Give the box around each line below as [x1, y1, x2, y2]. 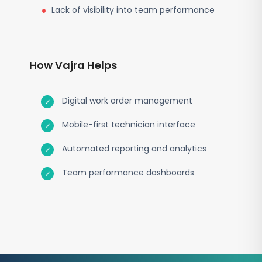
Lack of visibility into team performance [51, 4, 215, 16]
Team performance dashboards [62, 167, 194, 178]
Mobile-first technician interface [62, 119, 195, 130]
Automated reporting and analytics [62, 143, 206, 154]
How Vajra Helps [29, 58, 117, 73]
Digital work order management [62, 95, 192, 106]
